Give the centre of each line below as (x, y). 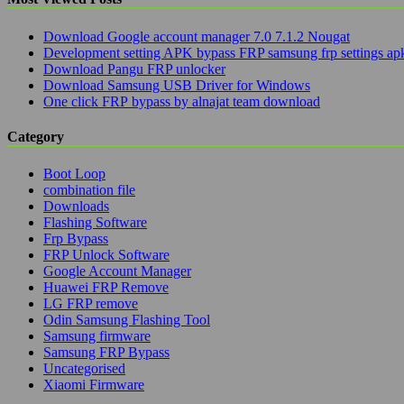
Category (36, 136)
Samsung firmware (97, 336)
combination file (89, 190)
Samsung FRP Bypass (106, 353)
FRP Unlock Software (106, 255)
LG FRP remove (91, 304)
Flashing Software (95, 223)
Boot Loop (74, 174)
